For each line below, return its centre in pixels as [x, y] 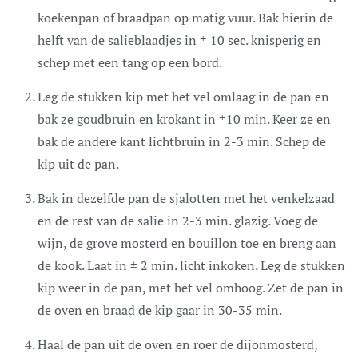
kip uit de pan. [78, 163]
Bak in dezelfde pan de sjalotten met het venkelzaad [186, 198]
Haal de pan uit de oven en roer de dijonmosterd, [177, 344]
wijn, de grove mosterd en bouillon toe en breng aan [187, 243]
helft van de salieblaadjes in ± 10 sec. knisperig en [179, 40]
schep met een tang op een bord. [130, 62]
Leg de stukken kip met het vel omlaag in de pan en [183, 96]
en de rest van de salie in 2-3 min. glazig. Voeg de [178, 220]
